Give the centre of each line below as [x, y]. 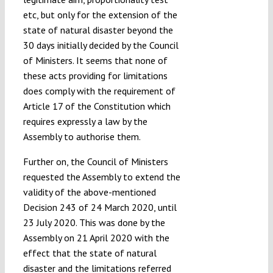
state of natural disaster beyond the [98, 30]
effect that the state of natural [90, 253]
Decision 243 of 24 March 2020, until [100, 207]
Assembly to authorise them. [82, 136]
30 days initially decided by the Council [101, 45]
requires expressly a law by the [85, 121]
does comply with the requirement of [99, 90]
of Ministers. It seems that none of [95, 60]
